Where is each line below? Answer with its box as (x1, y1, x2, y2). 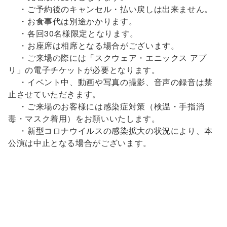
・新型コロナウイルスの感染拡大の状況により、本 (8, 125, 213, 136)
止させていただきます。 (8, 88, 101, 100)
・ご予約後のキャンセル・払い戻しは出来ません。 (8, 3, 213, 15)
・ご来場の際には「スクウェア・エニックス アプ (8, 52, 207, 63)
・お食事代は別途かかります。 (8, 15, 137, 27)
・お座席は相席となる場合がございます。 (8, 40, 179, 51)
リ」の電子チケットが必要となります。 (8, 64, 160, 75)
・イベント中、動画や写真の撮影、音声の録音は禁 (8, 76, 213, 88)
